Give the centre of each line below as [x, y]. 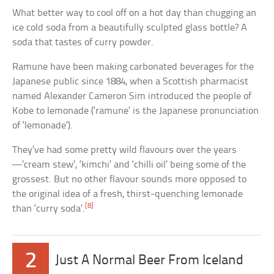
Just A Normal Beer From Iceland [150, 261]
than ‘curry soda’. [49, 209]
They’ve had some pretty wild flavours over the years [125, 150]
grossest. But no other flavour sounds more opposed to [130, 179]
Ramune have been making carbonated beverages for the [133, 67]
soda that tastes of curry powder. [83, 42]
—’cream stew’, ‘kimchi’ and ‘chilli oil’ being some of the [129, 165]
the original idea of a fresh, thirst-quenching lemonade [128, 194]
